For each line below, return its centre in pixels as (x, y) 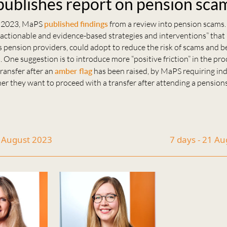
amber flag (74, 71)
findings (94, 24)
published (62, 24)
